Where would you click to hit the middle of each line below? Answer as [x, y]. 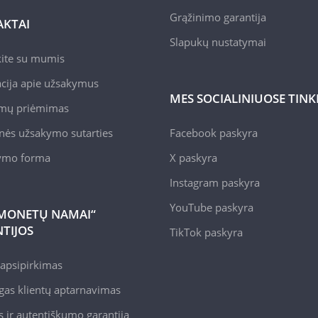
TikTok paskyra [206, 232]
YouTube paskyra [212, 207]
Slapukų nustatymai [218, 42]
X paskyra [193, 157]
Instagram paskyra [215, 182]
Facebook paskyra [214, 132]
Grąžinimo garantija [218, 17]
